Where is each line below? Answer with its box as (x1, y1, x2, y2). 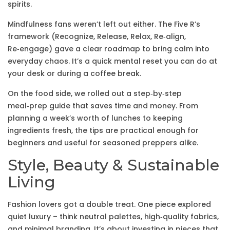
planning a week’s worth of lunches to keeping (8, 113, 183, 123)
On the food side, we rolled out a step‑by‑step (8, 88, 182, 99)
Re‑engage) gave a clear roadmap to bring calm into (8, 44, 209, 54)
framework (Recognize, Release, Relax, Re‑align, (8, 31, 186, 42)
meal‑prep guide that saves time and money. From (8, 101, 198, 111)
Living (8, 172, 55, 191)
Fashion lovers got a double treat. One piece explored (8, 199, 211, 209)
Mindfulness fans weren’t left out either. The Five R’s (8, 19, 200, 29)
